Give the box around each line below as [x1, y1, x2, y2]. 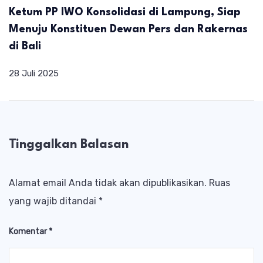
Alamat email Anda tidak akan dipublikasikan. [9, 177, 207, 189]
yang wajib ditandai [9, 195, 99, 207]
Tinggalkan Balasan [9, 138, 129, 151]
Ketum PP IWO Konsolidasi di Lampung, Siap [9, 6, 241, 18]
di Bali [9, 41, 41, 52]
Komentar [9, 227, 49, 237]
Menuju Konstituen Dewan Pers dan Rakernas [9, 23, 248, 35]
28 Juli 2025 [9, 68, 59, 79]
